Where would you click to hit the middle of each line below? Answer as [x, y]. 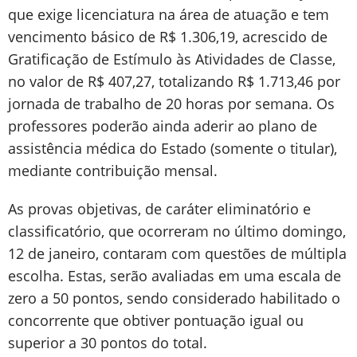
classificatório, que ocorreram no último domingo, [177, 231]
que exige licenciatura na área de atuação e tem [169, 14]
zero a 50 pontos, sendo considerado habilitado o [174, 298]
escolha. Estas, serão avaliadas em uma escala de [175, 276]
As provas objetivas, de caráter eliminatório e [159, 209]
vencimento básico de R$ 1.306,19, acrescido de [168, 37]
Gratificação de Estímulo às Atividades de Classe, [172, 59]
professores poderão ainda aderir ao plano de [163, 126]
